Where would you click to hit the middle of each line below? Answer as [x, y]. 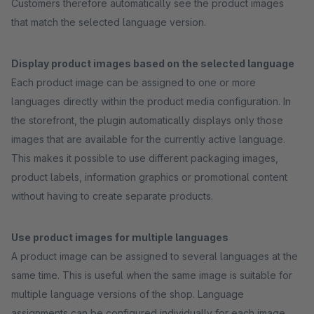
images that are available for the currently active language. [148, 139]
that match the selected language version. [109, 22]
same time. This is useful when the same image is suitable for [152, 275]
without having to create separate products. [112, 196]
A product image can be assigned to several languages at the [155, 256]
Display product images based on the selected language [153, 63]
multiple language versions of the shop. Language [128, 294]
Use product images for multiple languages [120, 237]
